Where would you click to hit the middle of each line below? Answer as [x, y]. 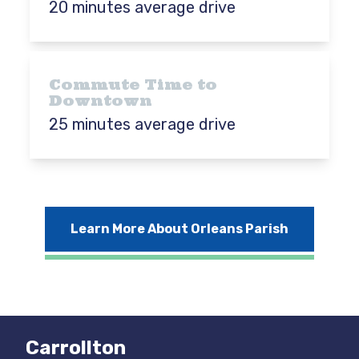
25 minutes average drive [143, 124]
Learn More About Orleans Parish [179, 229]
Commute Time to [133, 85]
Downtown [101, 101]
